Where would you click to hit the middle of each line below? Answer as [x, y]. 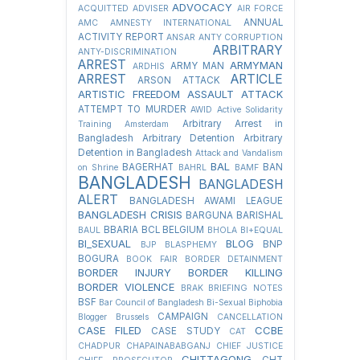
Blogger [92, 317]
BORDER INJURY [125, 273]
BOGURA [98, 259]
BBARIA [121, 230]
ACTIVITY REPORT [121, 37]
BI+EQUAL [262, 231]
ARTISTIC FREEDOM [129, 94]
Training [95, 125]
